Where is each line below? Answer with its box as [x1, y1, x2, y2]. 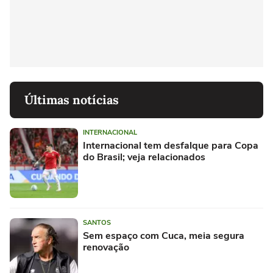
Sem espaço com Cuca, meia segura [83, 229, 244, 243]
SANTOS [83, 218, 111, 227]
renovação [83, 240, 129, 254]
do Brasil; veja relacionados [83, 150, 205, 164]
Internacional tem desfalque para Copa [83, 138, 258, 152]
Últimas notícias [24, 91, 119, 107]
